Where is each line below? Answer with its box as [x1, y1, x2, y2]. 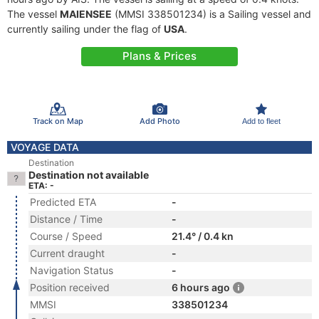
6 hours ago [172, 281, 230, 293]
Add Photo [139, 115, 180, 126]
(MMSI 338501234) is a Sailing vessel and [112, 8, 311, 20]
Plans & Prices [122, 49, 197, 63]
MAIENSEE [60, 8, 112, 20]
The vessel [7, 8, 60, 20]
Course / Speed [30, 230, 103, 242]
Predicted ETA [30, 196, 96, 208]
